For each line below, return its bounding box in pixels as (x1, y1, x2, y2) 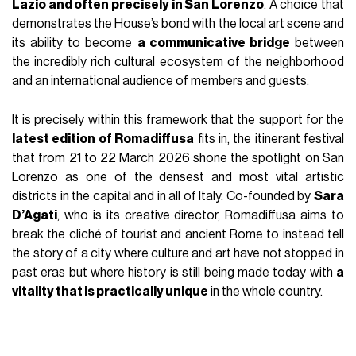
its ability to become (12, 36, 137, 49)
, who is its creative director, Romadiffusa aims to (57, 208, 344, 222)
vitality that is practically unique (12, 284, 209, 298)
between (289, 36, 344, 49)
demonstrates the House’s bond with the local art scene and (12, 17, 344, 30)
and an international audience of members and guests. (12, 74, 310, 87)
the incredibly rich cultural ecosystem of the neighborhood (12, 55, 344, 68)
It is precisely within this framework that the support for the (12, 113, 344, 126)
